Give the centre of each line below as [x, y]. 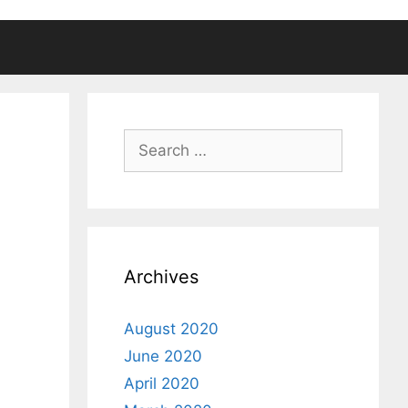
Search [148, 139]
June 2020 [163, 356]
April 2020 [162, 383]
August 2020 [171, 328]
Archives [161, 276]
